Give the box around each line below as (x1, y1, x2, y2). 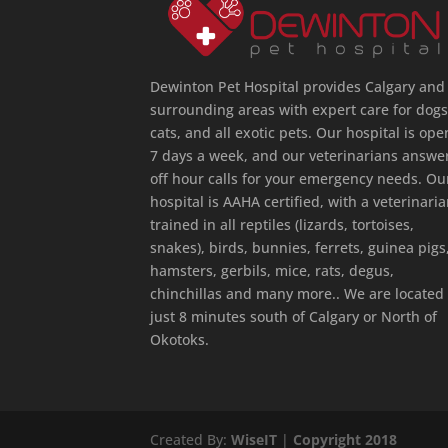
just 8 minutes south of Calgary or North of (150, 307, 438, 327)
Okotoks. (150, 330, 210, 350)
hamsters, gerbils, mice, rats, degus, (150, 261, 395, 281)
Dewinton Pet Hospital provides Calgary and (150, 77, 446, 97)
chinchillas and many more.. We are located (150, 284, 445, 304)
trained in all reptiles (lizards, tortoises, (150, 215, 415, 235)
